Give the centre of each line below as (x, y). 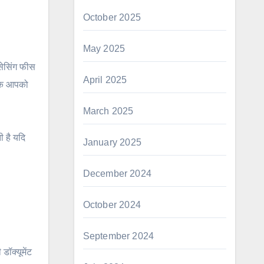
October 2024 (112, 205)
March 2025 (108, 111)
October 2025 (112, 17)
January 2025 (112, 142)
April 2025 (105, 80)
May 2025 (104, 49)
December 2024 (117, 174)
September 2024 (118, 236)
